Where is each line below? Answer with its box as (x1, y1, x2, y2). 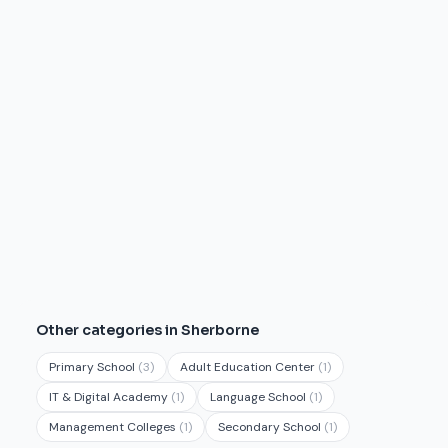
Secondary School (218, 419, 324, 435)
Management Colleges (49, 419, 179, 435)
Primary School (49, 359, 138, 375)
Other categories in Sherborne (36, 321, 259, 339)
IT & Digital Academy (49, 389, 171, 405)
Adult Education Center (180, 359, 318, 375)
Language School (210, 389, 309, 405)
